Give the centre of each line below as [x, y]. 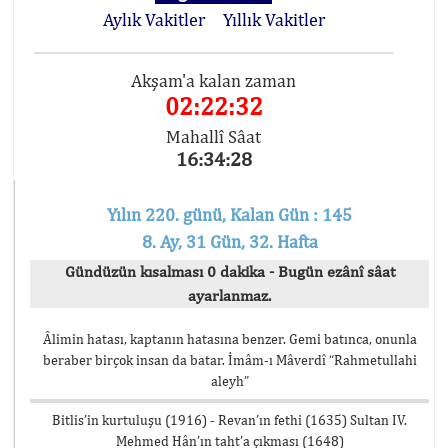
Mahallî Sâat [214, 136]
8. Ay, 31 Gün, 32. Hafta [229, 241]
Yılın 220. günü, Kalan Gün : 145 [229, 214]
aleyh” [229, 381]
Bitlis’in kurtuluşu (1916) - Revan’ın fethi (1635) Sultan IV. [229, 420]
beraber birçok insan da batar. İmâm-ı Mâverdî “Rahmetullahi [229, 360]
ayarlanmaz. [229, 295]
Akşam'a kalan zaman [214, 80]
